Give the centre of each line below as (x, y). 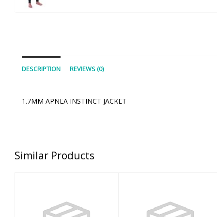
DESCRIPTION (41, 69)
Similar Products (54, 155)
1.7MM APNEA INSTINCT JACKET (74, 101)
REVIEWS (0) (87, 69)
